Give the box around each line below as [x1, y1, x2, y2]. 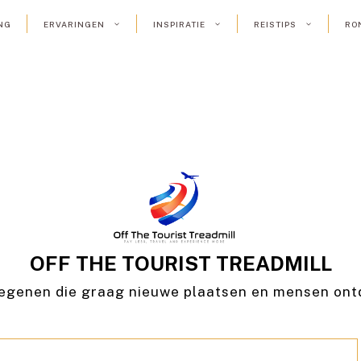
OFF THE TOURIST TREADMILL [29, 251, 332, 276]
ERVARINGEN [44, 19, 105, 29]
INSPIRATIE [153, 19, 205, 29]
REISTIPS [254, 19, 297, 29]
